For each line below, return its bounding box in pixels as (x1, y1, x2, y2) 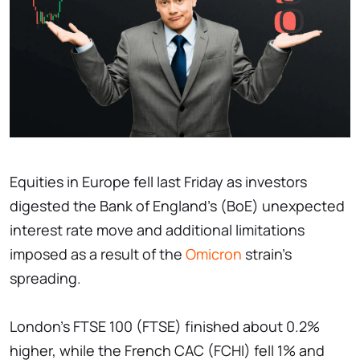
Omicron (186, 244, 242, 264)
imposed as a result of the (10, 244, 186, 264)
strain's (242, 244, 292, 264)
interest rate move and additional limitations (10, 220, 305, 240)
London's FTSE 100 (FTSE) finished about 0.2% (10, 317, 320, 337)
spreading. (10, 268, 81, 288)
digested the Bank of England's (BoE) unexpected (10, 196, 345, 216)
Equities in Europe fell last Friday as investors (10, 172, 307, 192)
